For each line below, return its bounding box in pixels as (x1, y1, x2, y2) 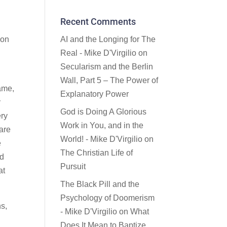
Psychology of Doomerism (60, 194, 155, 202)
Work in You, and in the (60, 121, 144, 130)
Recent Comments (60, 16, 136, 27)
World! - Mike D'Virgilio (60, 135, 143, 143)
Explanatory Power (60, 90, 129, 98)
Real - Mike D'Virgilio (60, 49, 137, 57)
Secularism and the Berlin (60, 62, 154, 71)
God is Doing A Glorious (60, 107, 147, 116)
